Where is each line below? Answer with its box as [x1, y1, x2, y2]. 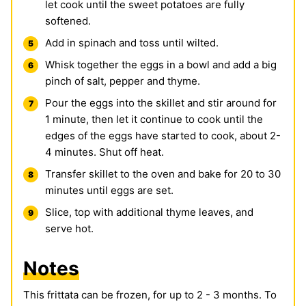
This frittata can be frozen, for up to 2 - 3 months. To [23, 288, 277, 302]
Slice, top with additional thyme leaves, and [45, 206, 253, 219]
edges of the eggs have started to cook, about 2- [45, 129, 281, 143]
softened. [45, 14, 91, 28]
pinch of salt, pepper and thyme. [45, 74, 200, 88]
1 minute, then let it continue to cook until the [45, 113, 263, 126]
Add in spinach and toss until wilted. [45, 36, 221, 50]
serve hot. [45, 222, 94, 236]
